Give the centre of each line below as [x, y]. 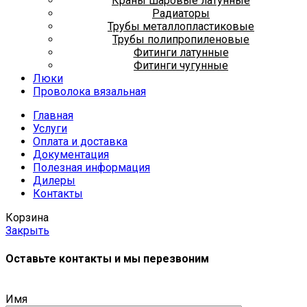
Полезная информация [91, 168]
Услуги [50, 129]
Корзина [27, 218]
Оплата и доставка [80, 142]
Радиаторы [181, 14]
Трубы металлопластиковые [181, 27]
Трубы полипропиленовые [181, 40]
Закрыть [27, 231]
